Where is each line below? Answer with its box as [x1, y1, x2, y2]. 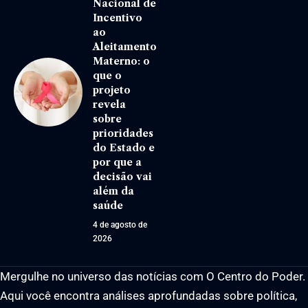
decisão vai [93, 170, 152, 183]
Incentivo [93, 11, 142, 24]
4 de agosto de [93, 219, 147, 230]
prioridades [93, 126, 153, 140]
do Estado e [93, 141, 155, 154]
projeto [93, 83, 131, 96]
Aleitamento [93, 40, 157, 53]
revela [93, 98, 126, 111]
